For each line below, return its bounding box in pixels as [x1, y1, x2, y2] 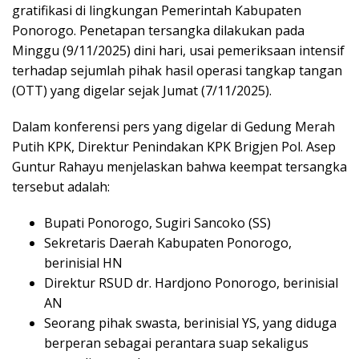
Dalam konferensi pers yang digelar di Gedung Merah [12, 118, 335, 136]
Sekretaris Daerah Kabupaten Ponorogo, [44, 234, 292, 252]
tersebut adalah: [12, 178, 110, 196]
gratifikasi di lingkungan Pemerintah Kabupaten [12, 2, 301, 20]
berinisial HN [44, 254, 123, 272]
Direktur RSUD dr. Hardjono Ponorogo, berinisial [44, 274, 338, 292]
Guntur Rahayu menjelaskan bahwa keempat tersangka [12, 158, 347, 176]
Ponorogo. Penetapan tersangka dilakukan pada [12, 22, 305, 40]
